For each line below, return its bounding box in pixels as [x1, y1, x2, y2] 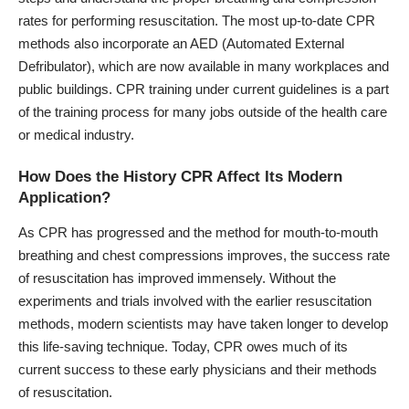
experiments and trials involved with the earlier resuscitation [18, 292, 372, 309]
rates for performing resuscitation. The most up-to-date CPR [18, 12, 375, 28]
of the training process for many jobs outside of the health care [18, 103, 387, 120]
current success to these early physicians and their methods [18, 361, 377, 377]
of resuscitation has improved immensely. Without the [18, 269, 336, 286]
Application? [18, 189, 110, 207]
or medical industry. [18, 126, 134, 142]
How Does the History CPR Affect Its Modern [18, 168, 342, 186]
